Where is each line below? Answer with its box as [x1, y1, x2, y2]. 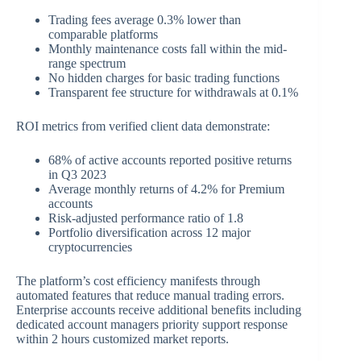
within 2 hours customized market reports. [16, 331, 229, 346]
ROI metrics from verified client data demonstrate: [16, 118, 270, 133]
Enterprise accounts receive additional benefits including [16, 302, 301, 317]
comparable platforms [48, 27, 158, 41]
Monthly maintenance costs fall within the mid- [48, 41, 287, 56]
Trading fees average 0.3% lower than [48, 12, 241, 27]
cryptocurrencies [48, 239, 132, 254]
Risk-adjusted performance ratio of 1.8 [48, 210, 243, 225]
